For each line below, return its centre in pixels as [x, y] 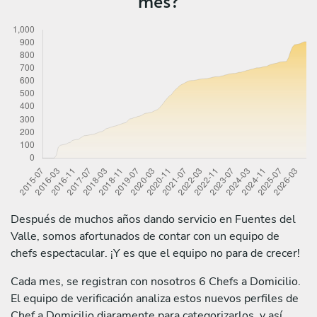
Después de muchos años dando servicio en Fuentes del [153, 219]
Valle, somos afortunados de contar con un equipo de [145, 236]
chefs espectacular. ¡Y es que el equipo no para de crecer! [155, 253]
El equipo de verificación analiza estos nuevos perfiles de [155, 298]
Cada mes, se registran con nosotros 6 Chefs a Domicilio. [156, 281]
